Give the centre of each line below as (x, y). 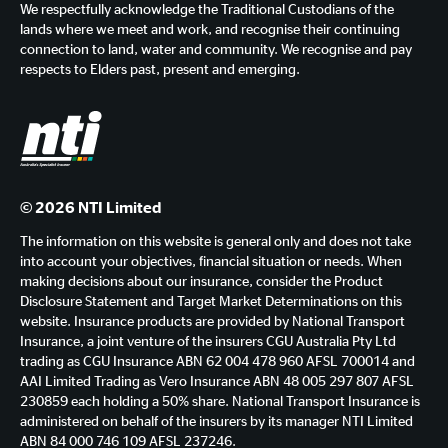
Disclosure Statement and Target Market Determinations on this (211, 300)
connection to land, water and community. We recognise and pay (216, 48)
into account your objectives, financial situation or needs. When (211, 260)
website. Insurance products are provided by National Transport (212, 320)
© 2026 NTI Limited (90, 207)
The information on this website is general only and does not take (215, 240)
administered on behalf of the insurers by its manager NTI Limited (216, 420)
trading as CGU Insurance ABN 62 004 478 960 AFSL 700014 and (217, 360)
